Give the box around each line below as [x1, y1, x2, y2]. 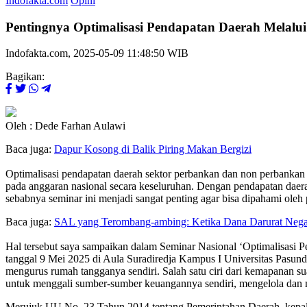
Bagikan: [5, 71, 45, 83]
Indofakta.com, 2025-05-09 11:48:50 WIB [5, 47, 188, 60]
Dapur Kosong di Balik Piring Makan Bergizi [54, 143, 251, 156]
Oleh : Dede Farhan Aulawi [5, 120, 125, 132]
